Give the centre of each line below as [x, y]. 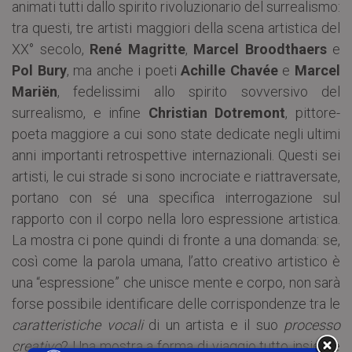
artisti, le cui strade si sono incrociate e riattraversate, [176, 176]
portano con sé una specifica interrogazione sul [176, 197]
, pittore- [313, 112]
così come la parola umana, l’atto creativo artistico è [176, 261]
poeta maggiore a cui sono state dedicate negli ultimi [176, 134]
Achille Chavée [229, 70]
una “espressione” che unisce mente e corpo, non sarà [176, 282]
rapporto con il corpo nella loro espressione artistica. [176, 218]
